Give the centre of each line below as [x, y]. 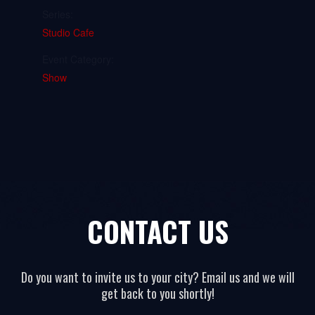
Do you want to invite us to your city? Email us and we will [157, 277]
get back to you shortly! [157, 293]
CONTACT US [157, 231]
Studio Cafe [68, 32]
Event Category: [78, 59]
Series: [58, 14]
